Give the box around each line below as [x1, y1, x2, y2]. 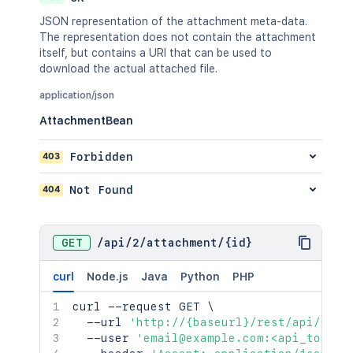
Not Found [69, 183, 133, 196]
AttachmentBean [39, 114, 134, 127]
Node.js [87, 270, 128, 283]
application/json [39, 90, 114, 101]
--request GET [101, 300, 207, 313]
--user [72, 332, 136, 344]
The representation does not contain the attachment [39, 31, 316, 43]
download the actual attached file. [39, 62, 217, 75]
